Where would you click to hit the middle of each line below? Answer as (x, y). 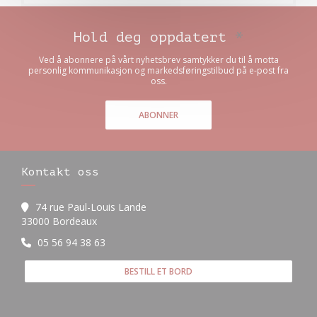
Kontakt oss (60, 172)
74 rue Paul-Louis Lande (91, 207)
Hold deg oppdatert (154, 37)
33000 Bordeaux (59, 221)
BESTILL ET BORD (158, 271)
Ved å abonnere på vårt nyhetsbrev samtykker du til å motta (158, 60)
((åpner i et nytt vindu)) (148, 220)
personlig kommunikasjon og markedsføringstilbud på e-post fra (158, 70)
